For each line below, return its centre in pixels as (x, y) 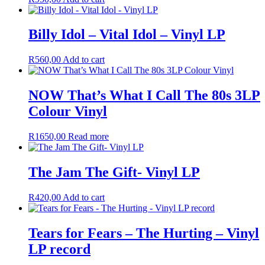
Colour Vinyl (68, 112)
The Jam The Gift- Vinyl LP (114, 172)
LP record (59, 249)
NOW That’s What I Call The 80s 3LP (144, 96)
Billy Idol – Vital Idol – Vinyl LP (127, 35)
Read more (88, 137)
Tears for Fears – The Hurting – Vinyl (144, 233)
